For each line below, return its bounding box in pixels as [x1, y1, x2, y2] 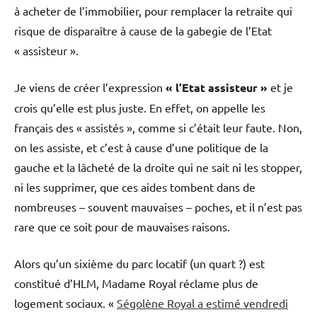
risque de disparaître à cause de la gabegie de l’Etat [14, 23, 272, 38]
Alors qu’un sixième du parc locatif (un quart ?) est [14, 255, 265, 270]
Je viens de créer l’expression [14, 79, 166, 94]
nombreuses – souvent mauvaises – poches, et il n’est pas [14, 199, 302, 214]
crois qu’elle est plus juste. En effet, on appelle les [14, 100, 265, 115]
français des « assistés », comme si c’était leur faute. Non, [14, 120, 302, 134]
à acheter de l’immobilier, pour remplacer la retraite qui [14, 3, 292, 18]
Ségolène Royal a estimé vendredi [117, 295, 288, 310]
